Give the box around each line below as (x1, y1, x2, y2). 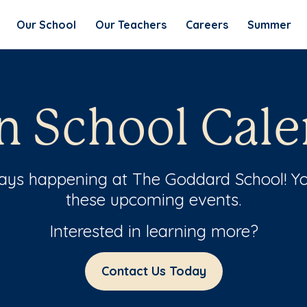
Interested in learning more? (49, 221, 258, 241)
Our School (16, 17, 76, 32)
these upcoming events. (66, 189, 241, 210)
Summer (247, 17, 291, 32)
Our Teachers (95, 17, 167, 32)
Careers (185, 17, 228, 32)
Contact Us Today (101, 263, 206, 279)
